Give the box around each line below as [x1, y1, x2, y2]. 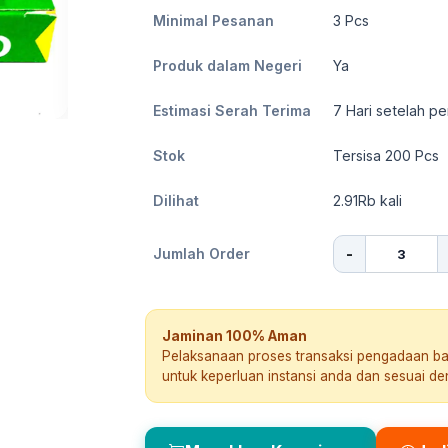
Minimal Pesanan [153, 12, 274, 29]
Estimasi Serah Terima [153, 102, 311, 119]
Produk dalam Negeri [153, 57, 302, 74]
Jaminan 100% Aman [162, 328, 307, 344]
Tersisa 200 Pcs [333, 147, 439, 164]
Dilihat [153, 192, 199, 209]
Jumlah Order [153, 245, 250, 262]
